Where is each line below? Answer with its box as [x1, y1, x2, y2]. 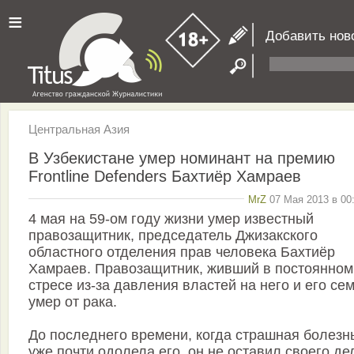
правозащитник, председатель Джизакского [28, 228, 318, 244]
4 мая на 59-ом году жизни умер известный [28, 211, 314, 228]
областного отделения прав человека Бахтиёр [28, 244, 335, 261]
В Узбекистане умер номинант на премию [28, 149, 335, 167]
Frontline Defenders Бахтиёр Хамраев [28, 167, 301, 185]
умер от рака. [28, 294, 117, 311]
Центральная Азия [28, 122, 130, 136]
